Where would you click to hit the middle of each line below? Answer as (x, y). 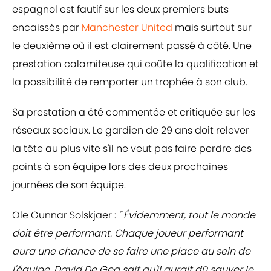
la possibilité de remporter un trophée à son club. (130, 82)
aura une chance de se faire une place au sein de (131, 252)
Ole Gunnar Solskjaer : (64, 215)
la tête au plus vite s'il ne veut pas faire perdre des (132, 149)
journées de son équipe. (69, 185)
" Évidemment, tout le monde (186, 215)
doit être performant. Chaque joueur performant (128, 233)
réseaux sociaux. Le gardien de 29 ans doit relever (131, 131)
